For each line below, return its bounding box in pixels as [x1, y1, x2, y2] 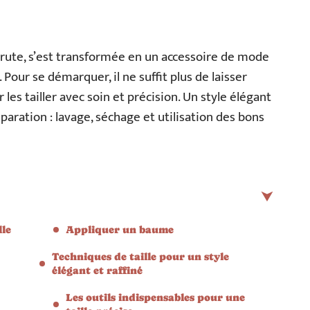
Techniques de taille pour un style [52, 250, 229, 262]
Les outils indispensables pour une [66, 291, 245, 303]
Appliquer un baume [66, 224, 174, 235]
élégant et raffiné [52, 264, 143, 276]
